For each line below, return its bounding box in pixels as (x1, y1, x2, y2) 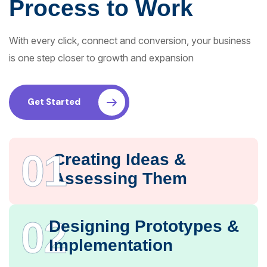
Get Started (27, 96, 80, 108)
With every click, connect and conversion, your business (9, 35, 251, 47)
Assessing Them (52, 169, 187, 188)
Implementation (48, 236, 173, 255)
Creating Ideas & (52, 150, 186, 169)
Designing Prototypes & (48, 217, 239, 236)
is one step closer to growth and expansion (9, 52, 194, 64)
